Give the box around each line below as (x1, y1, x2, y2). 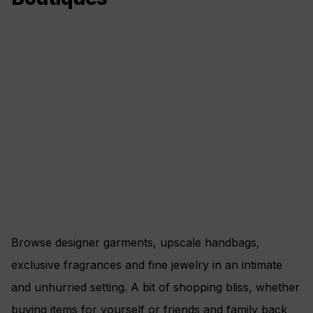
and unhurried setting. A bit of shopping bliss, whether (11, 280, 300, 295)
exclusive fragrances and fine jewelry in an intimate (11, 258, 282, 272)
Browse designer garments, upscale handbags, (11, 235, 260, 250)
